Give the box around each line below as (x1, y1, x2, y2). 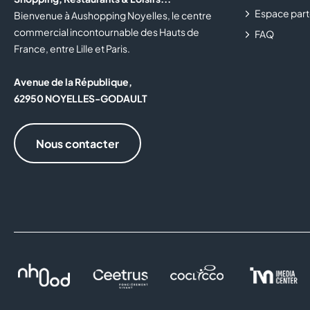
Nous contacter (36, 136, 119, 151)
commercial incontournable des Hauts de (14, 26, 199, 39)
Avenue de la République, (14, 75, 132, 89)
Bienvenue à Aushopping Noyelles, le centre (14, 9, 212, 22)
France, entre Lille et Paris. (14, 42, 130, 55)
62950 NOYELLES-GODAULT (14, 92, 147, 105)
